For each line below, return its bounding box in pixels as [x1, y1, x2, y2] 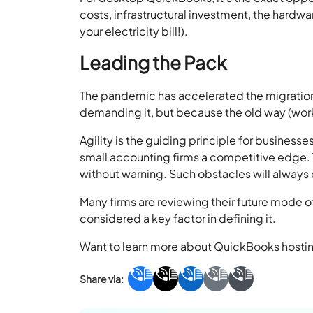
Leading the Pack [80, 50, 227, 74]
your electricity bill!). [80, 23, 191, 38]
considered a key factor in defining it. [80, 210, 279, 226]
